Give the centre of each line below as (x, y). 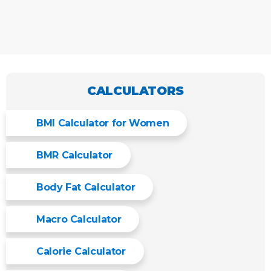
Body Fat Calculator (86, 187)
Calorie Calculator (81, 251)
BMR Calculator (74, 155)
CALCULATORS (135, 91)
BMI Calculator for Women (103, 123)
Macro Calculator (79, 219)
